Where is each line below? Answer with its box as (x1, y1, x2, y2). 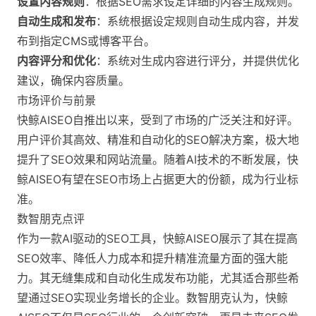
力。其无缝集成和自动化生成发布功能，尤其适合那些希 (17, 271, 299, 286)
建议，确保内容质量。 (17, 73, 130, 88)
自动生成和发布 (17, 14, 96, 29)
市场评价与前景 (17, 93, 96, 108)
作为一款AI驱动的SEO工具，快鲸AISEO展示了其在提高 (17, 231, 298, 246)
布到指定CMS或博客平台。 (17, 34, 155, 49)
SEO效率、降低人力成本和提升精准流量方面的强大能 (17, 251, 288, 266)
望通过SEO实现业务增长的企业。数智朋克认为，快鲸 (17, 291, 288, 305)
